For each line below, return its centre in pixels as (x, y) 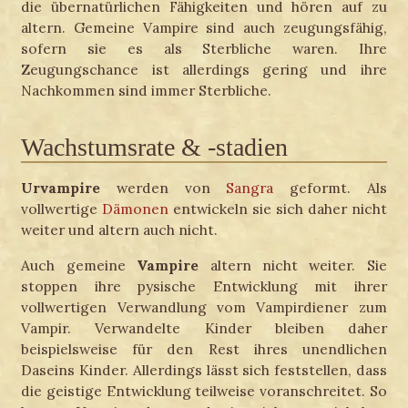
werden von (163, 188)
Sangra (250, 188)
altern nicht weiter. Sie (293, 265)
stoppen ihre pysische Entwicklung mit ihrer (204, 286)
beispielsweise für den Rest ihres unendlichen (204, 348)
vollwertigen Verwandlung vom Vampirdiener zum (204, 306)
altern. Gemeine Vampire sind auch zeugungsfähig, (204, 28)
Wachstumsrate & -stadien (155, 148)
